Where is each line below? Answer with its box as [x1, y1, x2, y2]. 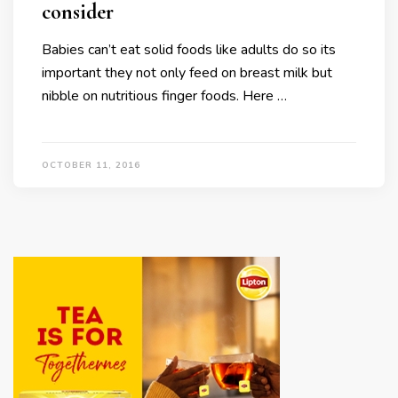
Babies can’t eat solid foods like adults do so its [42, 40, 336, 60]
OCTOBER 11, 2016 [42, 159, 140, 171]
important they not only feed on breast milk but [42, 63, 332, 83]
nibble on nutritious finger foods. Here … [42, 86, 287, 106]
